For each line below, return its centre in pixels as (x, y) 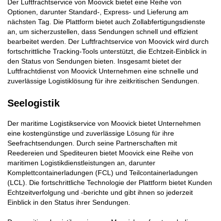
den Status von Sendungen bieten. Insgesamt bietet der (94, 61)
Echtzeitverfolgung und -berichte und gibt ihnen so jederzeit (100, 192)
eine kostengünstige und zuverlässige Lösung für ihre (91, 133)
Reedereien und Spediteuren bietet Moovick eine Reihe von (100, 153)
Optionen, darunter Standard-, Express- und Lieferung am (98, 12)
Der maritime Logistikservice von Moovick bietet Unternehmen (104, 123)
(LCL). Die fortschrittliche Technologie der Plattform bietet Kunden (110, 182)
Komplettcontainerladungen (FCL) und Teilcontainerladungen (103, 172)
